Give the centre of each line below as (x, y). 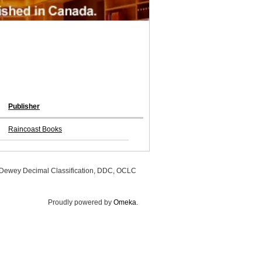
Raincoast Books (35, 130)
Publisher (24, 107)
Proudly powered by (81, 203)
